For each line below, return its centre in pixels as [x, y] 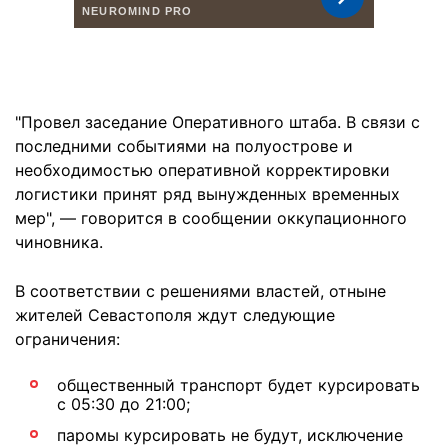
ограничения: [67, 339]
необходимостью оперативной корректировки [202, 170]
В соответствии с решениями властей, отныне [200, 291]
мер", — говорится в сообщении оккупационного [211, 218]
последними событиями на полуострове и [184, 146]
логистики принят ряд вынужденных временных [207, 194]
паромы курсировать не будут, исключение [230, 435]
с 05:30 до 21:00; [123, 404]
